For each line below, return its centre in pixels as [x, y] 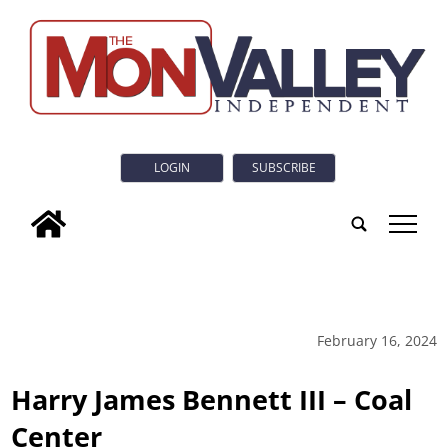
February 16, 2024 [376, 340]
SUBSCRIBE [284, 168]
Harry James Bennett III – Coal [212, 399]
